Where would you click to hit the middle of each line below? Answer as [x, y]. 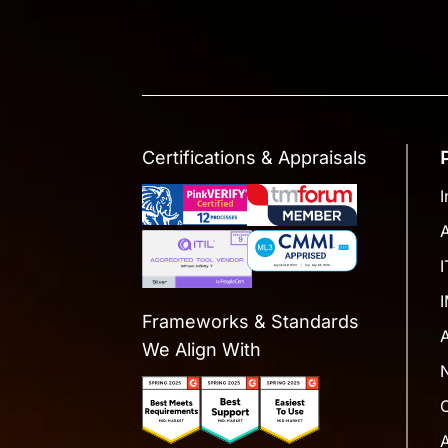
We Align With [201, 349]
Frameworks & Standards [250, 321]
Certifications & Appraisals [254, 158]
